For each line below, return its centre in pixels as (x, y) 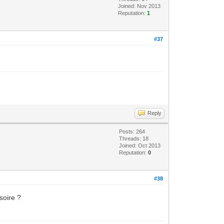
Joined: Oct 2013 (140, 145)
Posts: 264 (132, 131)
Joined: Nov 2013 (139, 6)
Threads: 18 (134, 138)
